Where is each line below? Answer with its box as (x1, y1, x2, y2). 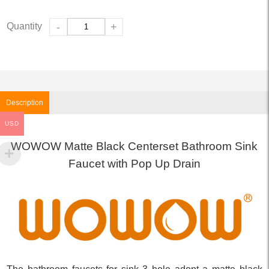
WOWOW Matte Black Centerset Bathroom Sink (11, 139, 258, 153)
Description (6, 98, 43, 107)
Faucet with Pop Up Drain (68, 157, 201, 170)
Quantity (7, 20, 43, 31)
